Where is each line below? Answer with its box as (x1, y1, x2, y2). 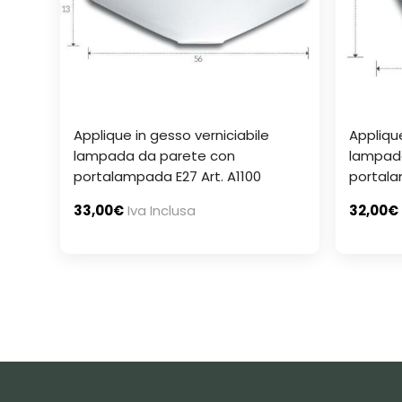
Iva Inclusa (127, 201, 196, 221)
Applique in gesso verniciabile (74, 126, 269, 145)
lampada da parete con (74, 146, 235, 166)
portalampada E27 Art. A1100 (74, 167, 261, 187)
